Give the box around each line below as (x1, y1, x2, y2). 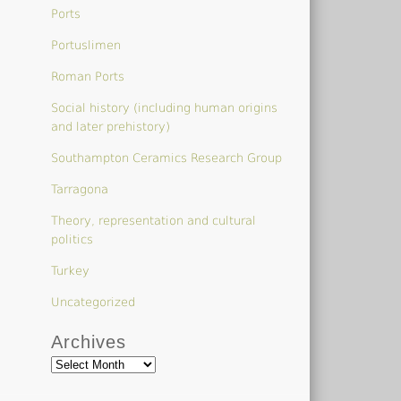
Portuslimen (51, 38, 122, 52)
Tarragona (51, 182, 109, 196)
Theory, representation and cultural (51, 213, 257, 227)
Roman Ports (51, 69, 125, 83)
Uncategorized (51, 294, 136, 309)
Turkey (51, 263, 90, 277)
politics (51, 232, 94, 246)
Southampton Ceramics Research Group (51, 150, 283, 165)
